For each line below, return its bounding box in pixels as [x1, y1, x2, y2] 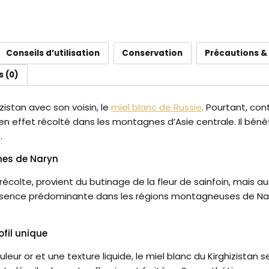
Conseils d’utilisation [6, 47, 100, 59]
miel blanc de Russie [111, 101, 202, 114]
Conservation [122, 47, 183, 59]
